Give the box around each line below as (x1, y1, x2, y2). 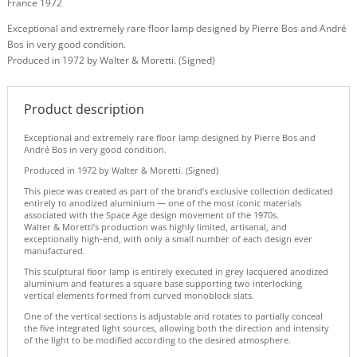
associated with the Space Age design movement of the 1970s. (23, 209, 279, 222)
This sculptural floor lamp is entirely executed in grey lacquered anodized (23, 265, 328, 278)
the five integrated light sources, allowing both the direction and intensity (23, 322, 329, 335)
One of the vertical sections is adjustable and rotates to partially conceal (23, 310, 323, 323)
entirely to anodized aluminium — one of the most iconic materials (23, 197, 301, 210)
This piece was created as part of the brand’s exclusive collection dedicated (23, 185, 333, 198)
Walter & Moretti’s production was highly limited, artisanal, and (23, 221, 287, 233)
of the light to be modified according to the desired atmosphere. (23, 334, 291, 347)
